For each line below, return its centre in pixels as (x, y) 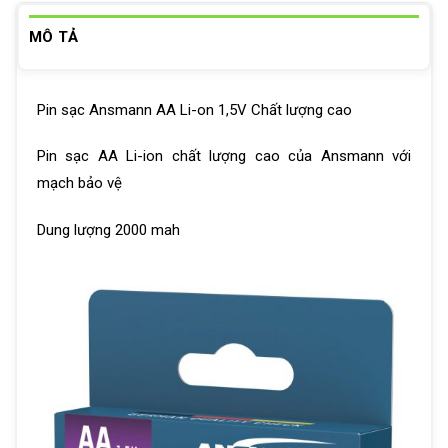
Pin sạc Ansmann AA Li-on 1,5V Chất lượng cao (194, 109)
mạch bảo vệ (79, 183)
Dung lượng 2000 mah (108, 229)
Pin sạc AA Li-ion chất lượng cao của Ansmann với (224, 156)
